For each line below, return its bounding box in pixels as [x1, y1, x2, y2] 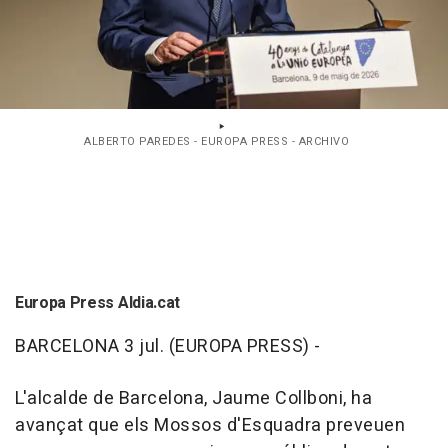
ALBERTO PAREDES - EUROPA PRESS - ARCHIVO [84, 133, 349, 151]
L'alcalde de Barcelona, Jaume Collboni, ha [15, 385, 372, 413]
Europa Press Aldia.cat [15, 291, 180, 316]
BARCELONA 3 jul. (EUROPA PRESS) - [15, 333, 321, 361]
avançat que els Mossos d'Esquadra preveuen [15, 412, 405, 440]
